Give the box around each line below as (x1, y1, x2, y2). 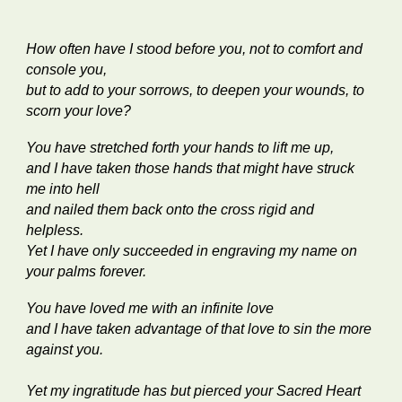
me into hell (26, 181, 104, 197)
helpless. (26, 223, 88, 238)
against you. (26, 342, 104, 357)
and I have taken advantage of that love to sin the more (26, 321, 372, 336)
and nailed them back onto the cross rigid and (26, 202, 315, 217)
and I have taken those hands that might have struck (26, 161, 355, 176)
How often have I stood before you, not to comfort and (26, 41, 363, 57)
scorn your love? (26, 103, 132, 118)
